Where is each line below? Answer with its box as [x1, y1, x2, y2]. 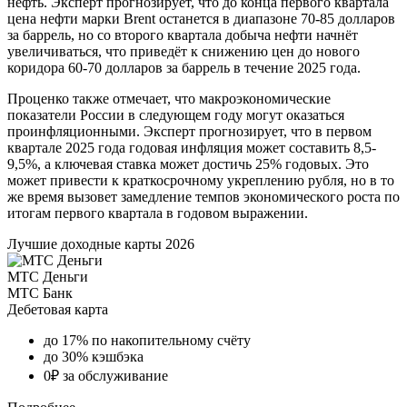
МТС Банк [7, 284, 73, 301]
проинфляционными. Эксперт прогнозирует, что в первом [7, 123, 372, 139]
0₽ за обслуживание [44, 367, 168, 383]
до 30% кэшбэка [44, 348, 144, 364]
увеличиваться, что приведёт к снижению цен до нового [7, 43, 360, 59]
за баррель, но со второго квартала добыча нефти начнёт [7, 26, 358, 43]
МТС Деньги [7, 268, 88, 284]
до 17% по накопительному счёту [44, 332, 251, 348]
